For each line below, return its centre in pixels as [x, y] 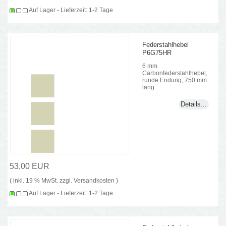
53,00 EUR [30, 166]
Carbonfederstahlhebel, [175, 73]
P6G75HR [157, 52]
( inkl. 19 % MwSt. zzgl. [42, 180]
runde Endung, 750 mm [175, 80]
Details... [193, 104]
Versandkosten [94, 180]
